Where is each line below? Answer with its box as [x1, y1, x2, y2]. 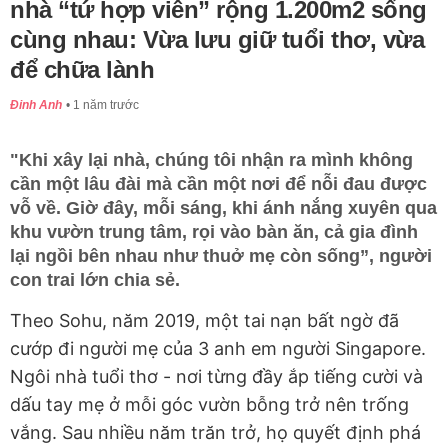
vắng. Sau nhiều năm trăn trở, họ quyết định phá [10, 422, 421, 444]
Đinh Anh [10, 98, 62, 113]
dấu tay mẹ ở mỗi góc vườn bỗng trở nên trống [10, 394, 409, 416]
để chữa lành [10, 56, 154, 84]
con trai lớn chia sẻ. [10, 270, 180, 291]
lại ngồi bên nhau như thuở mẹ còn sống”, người [10, 246, 432, 267]
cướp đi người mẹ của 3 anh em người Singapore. [10, 338, 426, 360]
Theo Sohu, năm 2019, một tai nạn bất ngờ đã [10, 310, 399, 332]
